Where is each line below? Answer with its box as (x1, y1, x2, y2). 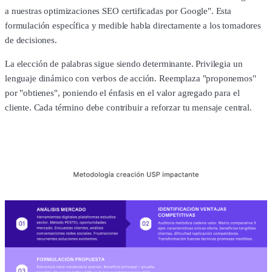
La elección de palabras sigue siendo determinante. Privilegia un (5, 59, 243, 69)
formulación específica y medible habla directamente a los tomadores (5, 21, 261, 31)
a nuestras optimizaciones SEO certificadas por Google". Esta (5, 6, 232, 16)
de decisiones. (5, 35, 57, 46)
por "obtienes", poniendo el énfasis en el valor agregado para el (5, 88, 240, 98)
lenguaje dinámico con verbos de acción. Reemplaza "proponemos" (5, 73, 256, 84)
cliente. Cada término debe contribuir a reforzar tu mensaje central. (5, 103, 252, 113)
